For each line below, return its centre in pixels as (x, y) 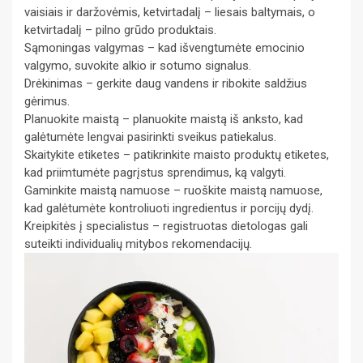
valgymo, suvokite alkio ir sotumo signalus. (138, 65)
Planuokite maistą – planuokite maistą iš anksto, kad (164, 119)
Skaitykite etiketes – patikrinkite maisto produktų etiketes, (177, 154)
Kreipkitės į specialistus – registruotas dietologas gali (166, 226)
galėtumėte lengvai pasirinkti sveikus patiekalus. (150, 137)
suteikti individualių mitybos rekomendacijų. (138, 243)
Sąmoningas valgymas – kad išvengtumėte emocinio (164, 47)
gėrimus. (47, 101)
